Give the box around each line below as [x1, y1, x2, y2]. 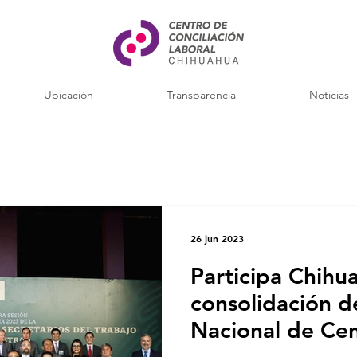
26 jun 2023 [190, 232, 244, 245]
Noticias [309, 88, 349, 102]
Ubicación [44, 88, 93, 102]
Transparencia [167, 88, 236, 102]
